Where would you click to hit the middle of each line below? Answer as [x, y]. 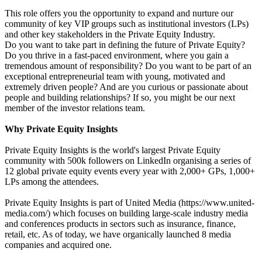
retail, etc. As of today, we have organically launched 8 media [118, 234]
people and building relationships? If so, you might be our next [120, 97]
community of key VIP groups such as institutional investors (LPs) [127, 23]
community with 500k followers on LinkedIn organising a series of [128, 160]
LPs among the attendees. [52, 181]
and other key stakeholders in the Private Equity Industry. [110, 34]
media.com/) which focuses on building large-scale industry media [126, 213]
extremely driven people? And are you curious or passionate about [126, 87]
